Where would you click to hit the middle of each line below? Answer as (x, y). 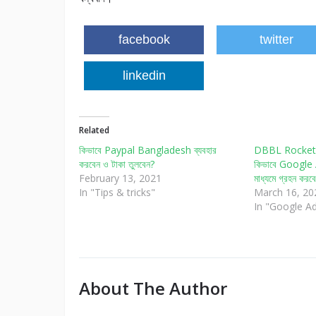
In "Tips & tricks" (117, 193)
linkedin (144, 76)
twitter (276, 40)
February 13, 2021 (120, 178)
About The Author (153, 288)
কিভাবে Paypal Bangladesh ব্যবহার (148, 150)
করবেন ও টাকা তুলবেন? (117, 164)
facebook (144, 40)
